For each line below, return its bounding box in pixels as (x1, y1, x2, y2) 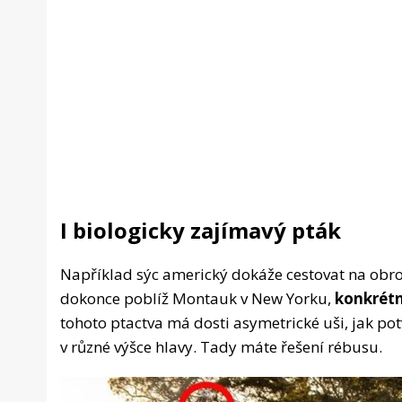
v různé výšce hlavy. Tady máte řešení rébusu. (60, 336, 382, 357)
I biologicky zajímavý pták (60, 214, 341, 245)
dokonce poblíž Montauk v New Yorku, (60, 287, 335, 309)
